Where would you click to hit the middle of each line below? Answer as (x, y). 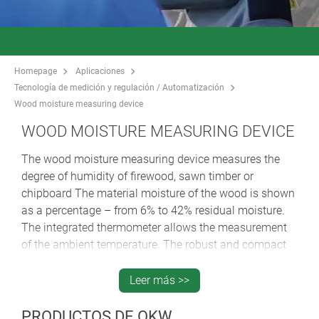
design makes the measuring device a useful (132, 261)
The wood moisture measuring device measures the (151, 159)
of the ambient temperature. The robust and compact (154, 244)
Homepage (36, 71)
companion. (51, 278)
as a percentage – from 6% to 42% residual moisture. (153, 210)
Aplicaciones (100, 71)
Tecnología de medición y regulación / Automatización (119, 87)
